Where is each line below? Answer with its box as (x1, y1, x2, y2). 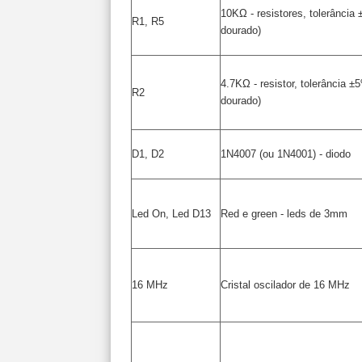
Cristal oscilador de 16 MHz (221, 279, 350, 291)
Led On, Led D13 (132, 208, 211, 220)
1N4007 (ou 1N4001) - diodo (221, 148, 351, 160)
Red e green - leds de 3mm (221, 208, 347, 220)
